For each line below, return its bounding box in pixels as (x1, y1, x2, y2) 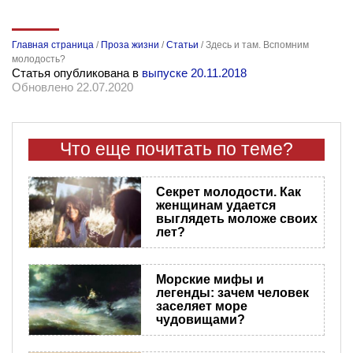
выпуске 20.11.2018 (142, 65, 247, 80)
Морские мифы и (155, 273, 264, 287)
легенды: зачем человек (155, 286, 309, 300)
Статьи (166, 39, 199, 50)
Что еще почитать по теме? (60, 139, 293, 159)
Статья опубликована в (12, 65, 142, 80)
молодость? (12, 53, 65, 65)
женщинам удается (155, 199, 276, 213)
